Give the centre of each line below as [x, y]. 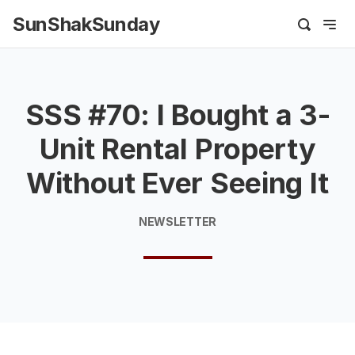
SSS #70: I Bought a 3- [177, 115]
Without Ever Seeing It [177, 183]
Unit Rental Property [177, 149]
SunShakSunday [86, 24]
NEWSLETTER [177, 221]
